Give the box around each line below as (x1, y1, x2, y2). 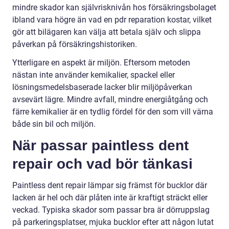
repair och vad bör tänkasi (12, 155, 193, 172)
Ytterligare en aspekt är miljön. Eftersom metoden (12, 57, 190, 67)
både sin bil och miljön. (12, 119, 96, 129)
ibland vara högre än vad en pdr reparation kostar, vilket (12, 14, 212, 25)
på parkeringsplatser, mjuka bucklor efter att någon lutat (12, 217, 214, 227)
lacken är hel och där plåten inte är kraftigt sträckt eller (12, 192, 208, 202)
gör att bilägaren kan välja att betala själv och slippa (12, 27, 201, 37)
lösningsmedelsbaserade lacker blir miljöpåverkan (12, 82, 192, 92)
